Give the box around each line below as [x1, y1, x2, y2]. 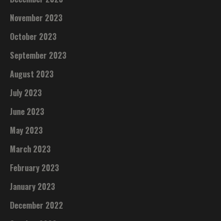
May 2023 [10, 124, 43, 136]
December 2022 [10, 199, 64, 211]
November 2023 [10, 11, 63, 24]
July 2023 [10, 86, 42, 99]
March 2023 [10, 143, 51, 155]
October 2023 [10, 30, 57, 42]
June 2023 [10, 105, 45, 117]
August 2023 [10, 68, 54, 80]
